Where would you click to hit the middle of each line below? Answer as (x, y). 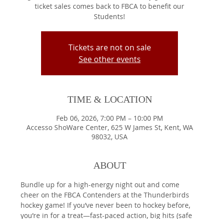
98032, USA (109, 137)
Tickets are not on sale (109, 48)
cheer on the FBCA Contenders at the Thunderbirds (106, 195)
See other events (109, 59)
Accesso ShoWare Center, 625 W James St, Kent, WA (109, 128)
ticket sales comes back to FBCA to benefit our (109, 6)
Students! (109, 17)
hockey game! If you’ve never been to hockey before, (107, 205)
